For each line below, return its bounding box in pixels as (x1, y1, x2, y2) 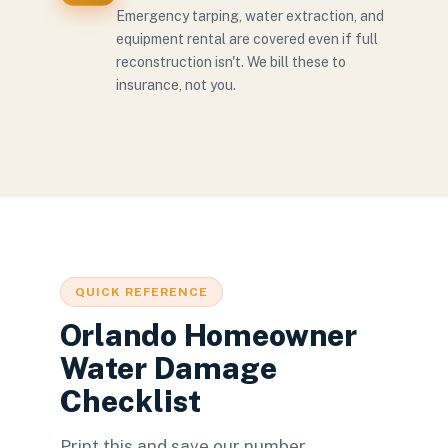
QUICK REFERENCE (75, 285, 208, 299)
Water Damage (60, 350, 277, 386)
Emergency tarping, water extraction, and (116, 8, 384, 24)
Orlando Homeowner (60, 317, 357, 353)
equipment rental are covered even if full (116, 31, 378, 47)
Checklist (60, 383, 201, 419)
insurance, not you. (116, 77, 236, 93)
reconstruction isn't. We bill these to (116, 54, 346, 70)
